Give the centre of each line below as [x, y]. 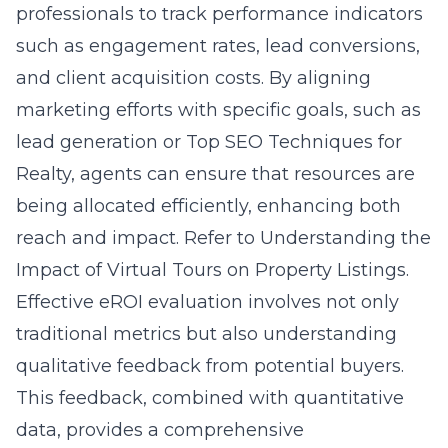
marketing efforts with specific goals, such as [218, 110]
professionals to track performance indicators [219, 14]
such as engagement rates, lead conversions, [218, 46]
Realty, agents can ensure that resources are [215, 174]
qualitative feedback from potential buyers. [210, 366]
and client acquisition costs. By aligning [193, 78]
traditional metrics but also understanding [206, 334]
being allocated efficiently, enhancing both [208, 206]
